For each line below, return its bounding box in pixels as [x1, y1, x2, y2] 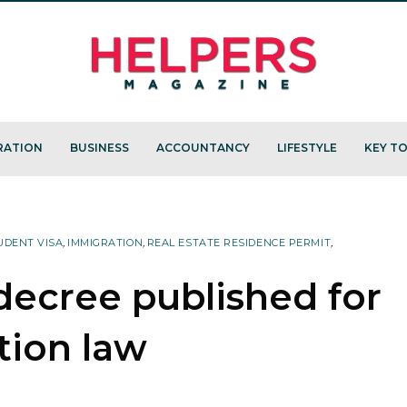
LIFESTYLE [276, 141, 337, 155]
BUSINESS [69, 141, 129, 155]
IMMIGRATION [67, 235, 144, 249]
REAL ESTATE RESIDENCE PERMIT [146, 235, 332, 249]
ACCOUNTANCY [155, 141, 250, 155]
